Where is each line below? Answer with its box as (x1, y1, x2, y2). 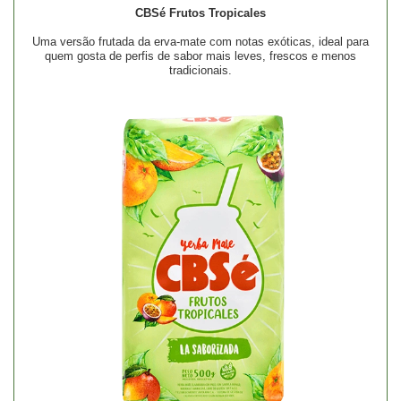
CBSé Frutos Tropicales (135, 6, 266, 21)
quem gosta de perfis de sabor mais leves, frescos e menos (45, 49, 356, 64)
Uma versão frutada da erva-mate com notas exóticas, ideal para (32, 35, 369, 49)
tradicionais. (169, 64, 232, 78)
